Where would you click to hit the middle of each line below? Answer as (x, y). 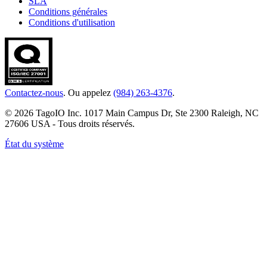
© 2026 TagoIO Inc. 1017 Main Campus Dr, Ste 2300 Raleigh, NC (132, 113)
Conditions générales (68, 12)
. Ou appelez (88, 93)
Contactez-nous (34, 93)
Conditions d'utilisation (72, 23)
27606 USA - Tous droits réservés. (70, 124)
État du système (34, 144)
